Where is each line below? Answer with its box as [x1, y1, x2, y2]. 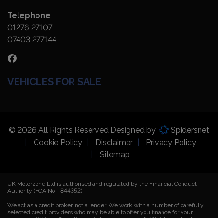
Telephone [7, 10, 51, 20]
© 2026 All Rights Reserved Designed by [8, 125, 158, 135]
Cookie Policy [33, 138, 82, 147]
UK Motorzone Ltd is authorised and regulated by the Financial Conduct [7, 181, 197, 188]
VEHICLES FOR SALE [7, 75, 101, 88]
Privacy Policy [145, 138, 196, 147]
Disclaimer [95, 138, 133, 147]
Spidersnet [169, 125, 210, 135]
